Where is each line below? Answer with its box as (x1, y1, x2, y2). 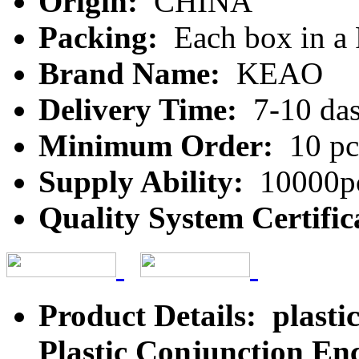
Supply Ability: (38, 163, 252, 199)
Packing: (38, 19, 166, 54)
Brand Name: (38, 55, 228, 91)
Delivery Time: (38, 91, 245, 127)
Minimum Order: (38, 127, 281, 163)
